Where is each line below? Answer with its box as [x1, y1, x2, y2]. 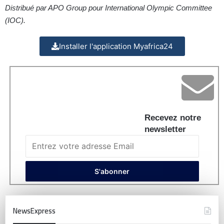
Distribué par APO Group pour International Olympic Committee [5, 3, 212, 12]
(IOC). [5, 16, 25, 25]
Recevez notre [144, 113, 201, 123]
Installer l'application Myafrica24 [58, 41, 173, 51]
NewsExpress [13, 203, 55, 218]
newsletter [144, 124, 186, 134]
